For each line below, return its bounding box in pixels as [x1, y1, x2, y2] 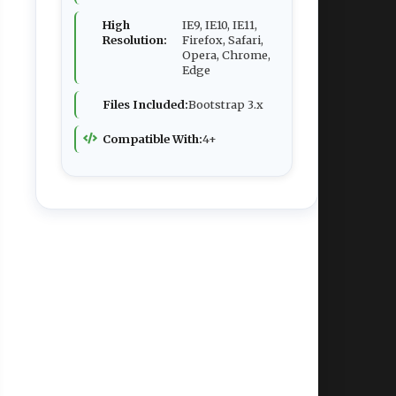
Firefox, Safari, [182, 33, 263, 47]
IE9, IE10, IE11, [182, 18, 257, 32]
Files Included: [103, 97, 188, 111]
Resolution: [103, 33, 167, 47]
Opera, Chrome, [182, 48, 270, 62]
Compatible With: [103, 132, 202, 146]
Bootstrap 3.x [188, 97, 263, 111]
